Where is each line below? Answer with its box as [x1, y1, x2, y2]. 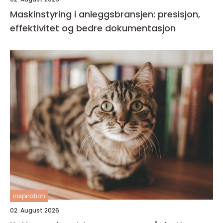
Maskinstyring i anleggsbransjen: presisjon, [10, 8, 200, 20]
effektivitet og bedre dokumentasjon [10, 22, 176, 34]
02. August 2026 [10, 206, 59, 215]
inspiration [13, 192, 45, 200]
